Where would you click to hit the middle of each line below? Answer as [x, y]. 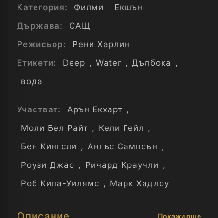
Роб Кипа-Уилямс [60, 183]
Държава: [41, 26]
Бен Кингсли [49, 146]
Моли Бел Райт [55, 128]
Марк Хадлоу [140, 183]
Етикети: [38, 63]
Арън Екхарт [95, 109]
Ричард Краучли [122, 165]
